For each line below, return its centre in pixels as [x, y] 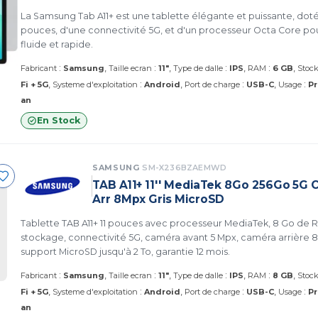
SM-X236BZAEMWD [185, 168]
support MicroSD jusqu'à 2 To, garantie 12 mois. [125, 252]
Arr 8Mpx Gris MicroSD [159, 199]
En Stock [59, 120]
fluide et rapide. [57, 44]
